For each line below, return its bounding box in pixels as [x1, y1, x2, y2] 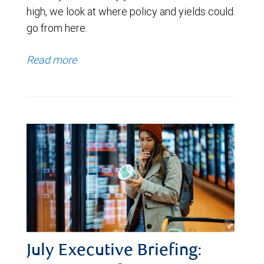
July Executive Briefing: [27, 243, 202, 260]
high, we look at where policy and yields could [27, 4, 233, 18]
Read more [27, 52, 77, 67]
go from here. [27, 21, 87, 35]
